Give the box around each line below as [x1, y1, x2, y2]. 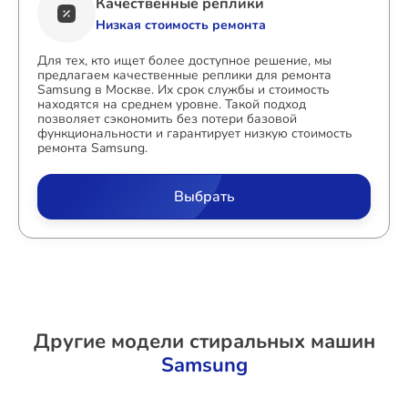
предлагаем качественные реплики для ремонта [37, 66, 331, 84]
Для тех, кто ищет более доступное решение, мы [37, 52, 331, 69]
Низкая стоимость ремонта [96, 15, 266, 34]
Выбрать [173, 187, 235, 207]
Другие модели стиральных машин [33, 328, 375, 355]
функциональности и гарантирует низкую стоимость [37, 125, 352, 142]
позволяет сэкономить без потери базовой [37, 110, 297, 127]
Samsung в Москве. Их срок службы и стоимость [37, 81, 330, 98]
